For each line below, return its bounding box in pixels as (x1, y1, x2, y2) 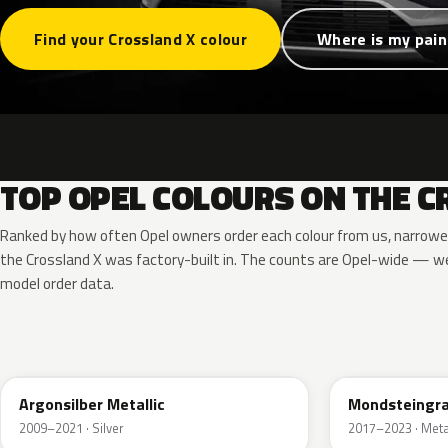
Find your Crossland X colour (34, 27, 247, 52)
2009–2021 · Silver (19, 418, 124, 439)
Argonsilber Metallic (19, 392, 165, 417)
